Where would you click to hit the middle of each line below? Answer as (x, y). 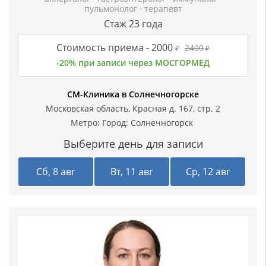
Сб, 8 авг (56, 172)
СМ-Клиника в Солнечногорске (133, 94)
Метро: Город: (100, 123)
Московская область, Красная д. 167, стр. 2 (133, 109)
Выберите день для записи (133, 144)
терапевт (163, 9)
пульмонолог (112, 9)
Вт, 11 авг (132, 172)
